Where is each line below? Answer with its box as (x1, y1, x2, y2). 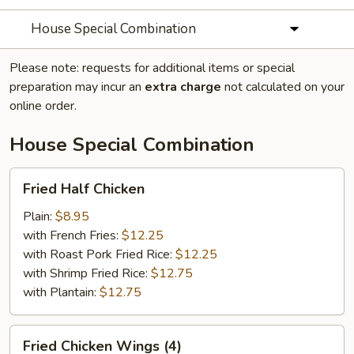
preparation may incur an (9, 78, 145, 96)
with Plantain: (23, 284, 100, 301)
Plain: (23, 208, 55, 225)
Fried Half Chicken (23, 179, 145, 198)
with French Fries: (23, 227, 122, 244)
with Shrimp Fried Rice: (23, 265, 151, 282)
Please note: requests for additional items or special (9, 59, 295, 77)
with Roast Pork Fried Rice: (23, 246, 175, 263)
